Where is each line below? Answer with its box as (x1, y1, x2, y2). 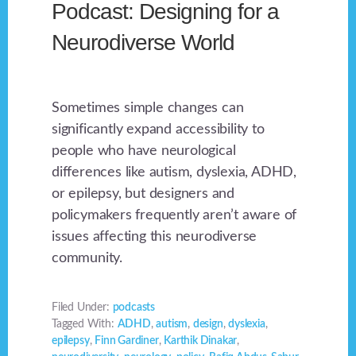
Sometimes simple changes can (52, 101, 244, 116)
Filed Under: (52, 302, 113, 314)
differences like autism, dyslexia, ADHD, (52, 165, 297, 180)
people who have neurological (52, 144, 236, 159)
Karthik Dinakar (164, 335, 238, 347)
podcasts (112, 302, 155, 314)
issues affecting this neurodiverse (52, 230, 257, 245)
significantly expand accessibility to (52, 122, 265, 137)
